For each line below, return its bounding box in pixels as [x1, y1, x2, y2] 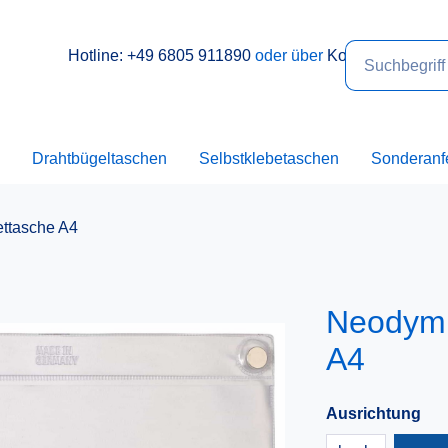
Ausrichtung [325, 405, 421, 422]
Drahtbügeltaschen [31, 150, 167, 167]
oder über [250, 47, 327, 64]
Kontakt [326, 47, 381, 64]
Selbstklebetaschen [198, 150, 339, 167]
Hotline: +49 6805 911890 [67, 47, 251, 64]
